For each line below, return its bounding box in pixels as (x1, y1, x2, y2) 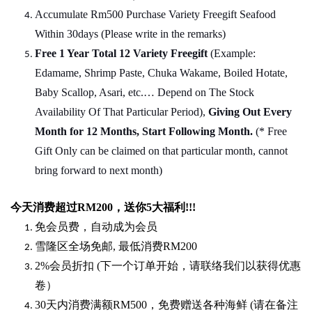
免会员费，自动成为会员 (35, 221, 157, 233)
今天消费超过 (10, 201, 77, 214)
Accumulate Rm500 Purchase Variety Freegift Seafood (35, 8, 276, 21)
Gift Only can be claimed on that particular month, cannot (35, 145, 288, 157)
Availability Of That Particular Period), (35, 106, 208, 118)
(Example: (210, 47, 256, 60)
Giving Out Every (208, 106, 292, 118)
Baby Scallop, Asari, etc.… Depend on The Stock (35, 86, 254, 99)
